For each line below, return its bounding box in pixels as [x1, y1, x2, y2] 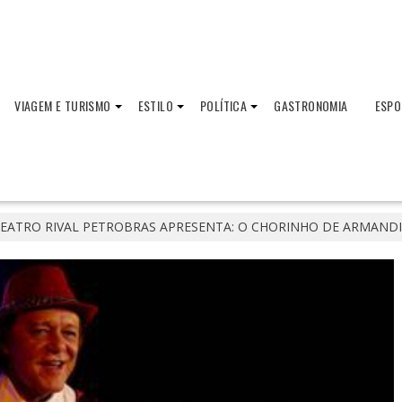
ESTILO [137, 96, 173, 115]
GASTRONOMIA [274, 96, 348, 115]
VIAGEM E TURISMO [14, 96, 111, 115]
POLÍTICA [199, 96, 248, 115]
